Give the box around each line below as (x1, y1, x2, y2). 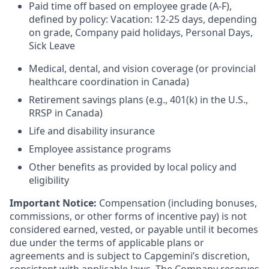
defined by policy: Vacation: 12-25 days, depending (29, 13, 257, 26)
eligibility (29, 174, 69, 187)
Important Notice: (10, 196, 97, 210)
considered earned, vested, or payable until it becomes (10, 223, 258, 237)
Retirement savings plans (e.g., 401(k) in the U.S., (29, 93, 248, 107)
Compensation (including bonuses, (97, 196, 257, 210)
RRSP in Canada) (29, 106, 103, 120)
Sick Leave (29, 39, 75, 53)
